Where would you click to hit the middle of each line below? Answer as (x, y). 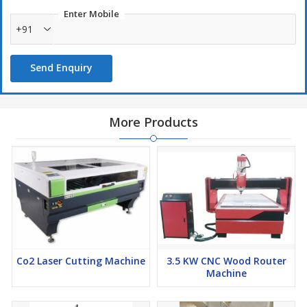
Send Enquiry (61, 67)
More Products (153, 122)
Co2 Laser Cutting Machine (81, 261)
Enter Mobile (91, 14)
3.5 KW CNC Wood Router (226, 261)
